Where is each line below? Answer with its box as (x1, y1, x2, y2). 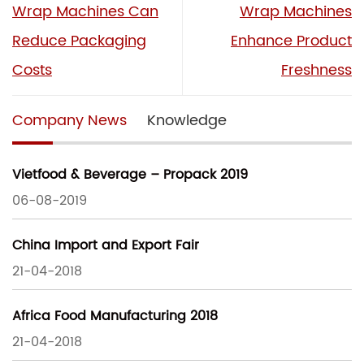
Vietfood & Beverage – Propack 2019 (12, 164, 248, 186)
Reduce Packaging (12, 28, 146, 53)
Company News (12, 108, 127, 132)
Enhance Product (231, 28, 352, 53)
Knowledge (147, 108, 227, 132)
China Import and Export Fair (12, 235, 199, 257)
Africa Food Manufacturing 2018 (12, 305, 218, 327)
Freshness (281, 58, 352, 82)
